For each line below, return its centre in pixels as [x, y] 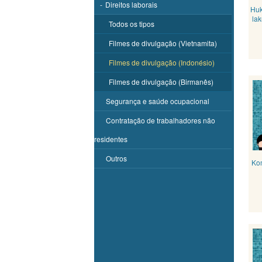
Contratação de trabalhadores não [161, 120]
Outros [116, 158]
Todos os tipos [132, 24]
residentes [111, 139]
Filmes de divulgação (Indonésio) [162, 62]
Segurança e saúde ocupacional [158, 101]
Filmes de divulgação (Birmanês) [161, 82]
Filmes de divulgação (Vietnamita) [163, 43]
